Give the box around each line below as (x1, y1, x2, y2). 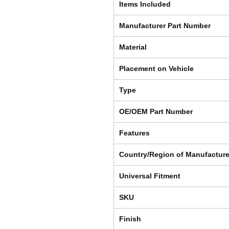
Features (119, 129, 150, 138)
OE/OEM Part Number (119, 107, 193, 116)
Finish (119, 215, 141, 223)
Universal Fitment (119, 172, 180, 180)
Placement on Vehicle (119, 64, 194, 73)
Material (119, 43, 147, 52)
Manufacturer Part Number (119, 21, 211, 30)
